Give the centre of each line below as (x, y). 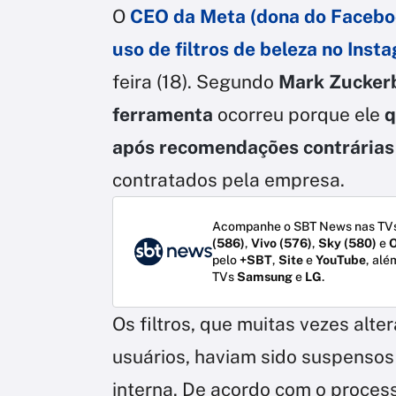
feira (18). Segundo (193, 82)
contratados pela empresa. (228, 180)
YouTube (341, 260)
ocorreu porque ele (299, 115)
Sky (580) (347, 244)
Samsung (265, 277)
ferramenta (163, 115)
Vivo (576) (282, 244)
